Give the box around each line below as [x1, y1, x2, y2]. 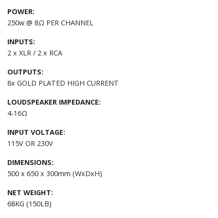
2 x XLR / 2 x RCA [7, 48, 62, 57]
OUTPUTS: [7, 67, 43, 76]
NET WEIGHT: [7, 187, 53, 197]
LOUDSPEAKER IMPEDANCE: [7, 97, 101, 107]
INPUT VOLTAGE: [7, 127, 65, 137]
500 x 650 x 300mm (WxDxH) [7, 168, 102, 178]
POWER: [7, 6, 35, 16]
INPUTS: [7, 36, 35, 46]
